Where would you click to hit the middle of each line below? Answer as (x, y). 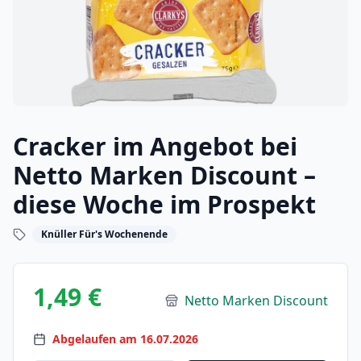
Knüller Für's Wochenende (104, 234)
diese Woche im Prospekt (164, 204)
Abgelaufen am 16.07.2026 (125, 339)
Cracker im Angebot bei (155, 146)
